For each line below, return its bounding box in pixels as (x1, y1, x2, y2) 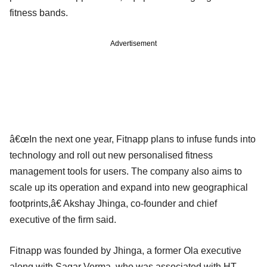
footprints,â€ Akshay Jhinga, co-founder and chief (10, 198, 217, 209)
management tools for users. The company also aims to (10, 166, 242, 176)
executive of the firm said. (10, 214, 116, 225)
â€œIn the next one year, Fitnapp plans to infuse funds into (10, 133, 256, 144)
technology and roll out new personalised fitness (10, 150, 213, 160)
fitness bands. (10, 7, 68, 18)
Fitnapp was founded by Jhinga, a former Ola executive (10, 245, 241, 256)
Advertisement (110, 39, 157, 48)
